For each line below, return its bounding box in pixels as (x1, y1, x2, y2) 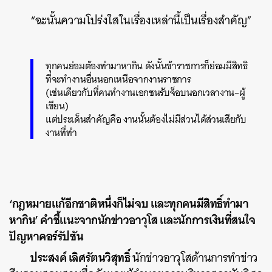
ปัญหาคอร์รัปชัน (9, 226, 84, 246)
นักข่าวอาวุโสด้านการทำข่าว (132, 248, 258, 268)
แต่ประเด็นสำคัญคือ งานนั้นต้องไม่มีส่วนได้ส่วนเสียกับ (46, 110, 246, 127)
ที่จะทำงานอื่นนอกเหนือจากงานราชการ (46, 70, 191, 87)
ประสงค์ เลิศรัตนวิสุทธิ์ (30, 247, 132, 268)
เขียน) (46, 97, 69, 114)
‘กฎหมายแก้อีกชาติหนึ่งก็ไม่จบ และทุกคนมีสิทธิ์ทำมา (9, 193, 249, 214)
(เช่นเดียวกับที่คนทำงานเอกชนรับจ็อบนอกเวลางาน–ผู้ (46, 84, 245, 101)
